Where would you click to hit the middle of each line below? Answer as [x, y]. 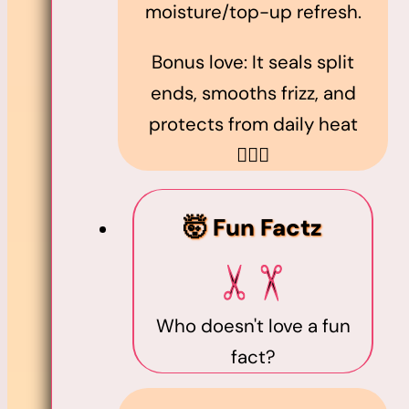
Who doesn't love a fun [253, 326]
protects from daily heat [253, 124]
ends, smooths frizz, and [253, 93]
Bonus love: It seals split [253, 62]
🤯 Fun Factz [253, 227]
